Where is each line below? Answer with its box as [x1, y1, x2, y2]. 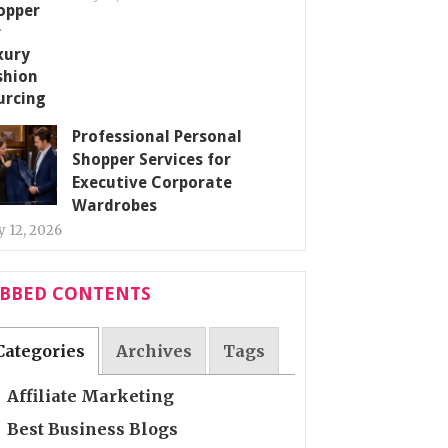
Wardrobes [72, 196, 157, 215]
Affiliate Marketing [7, 385, 175, 406]
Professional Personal [72, 127, 242, 146]
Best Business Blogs [7, 418, 179, 439]
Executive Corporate [72, 173, 232, 192]
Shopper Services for [72, 150, 231, 169]
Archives [116, 341, 193, 362]
